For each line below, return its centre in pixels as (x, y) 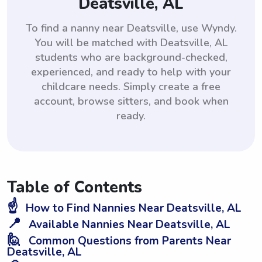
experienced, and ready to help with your (131, 72)
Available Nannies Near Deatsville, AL (128, 224)
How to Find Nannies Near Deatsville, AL (132, 208)
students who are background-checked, (131, 57)
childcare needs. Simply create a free (131, 86)
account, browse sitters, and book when (131, 101)
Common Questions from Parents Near (128, 241)
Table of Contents (75, 187)
